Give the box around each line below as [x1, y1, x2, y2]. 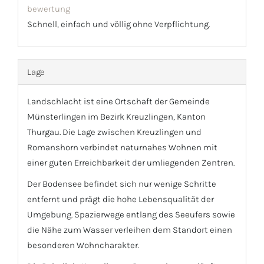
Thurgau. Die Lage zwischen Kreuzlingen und [27, 127, 202, 138]
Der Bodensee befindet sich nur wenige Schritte [27, 179, 216, 190]
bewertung [27, 3, 70, 14]
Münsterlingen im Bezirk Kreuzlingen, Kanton [27, 111, 206, 123]
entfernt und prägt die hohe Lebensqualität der [27, 194, 214, 205]
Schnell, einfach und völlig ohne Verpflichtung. [27, 18, 210, 29]
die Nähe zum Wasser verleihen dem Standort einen [27, 225, 232, 236]
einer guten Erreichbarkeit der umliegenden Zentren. [27, 157, 235, 169]
